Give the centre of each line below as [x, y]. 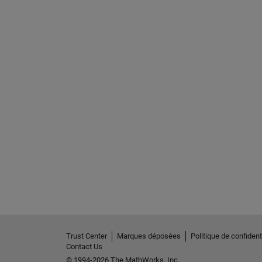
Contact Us [84, 246]
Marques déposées [149, 236]
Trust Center [86, 236]
